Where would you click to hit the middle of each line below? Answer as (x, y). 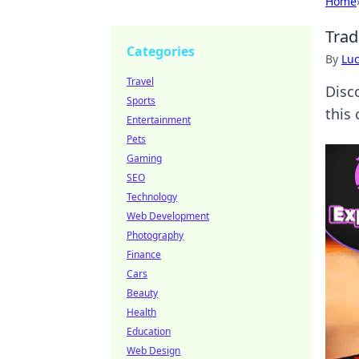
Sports (141, 101)
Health (141, 312)
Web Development (168, 216)
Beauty (142, 293)
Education (149, 331)
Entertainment (159, 120)
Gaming (144, 158)
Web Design (153, 351)
